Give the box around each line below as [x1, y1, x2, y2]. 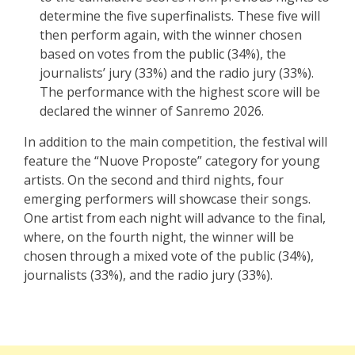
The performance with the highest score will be [40, 83, 320, 101]
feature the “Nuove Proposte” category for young [24, 152, 320, 170]
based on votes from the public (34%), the [40, 45, 286, 63]
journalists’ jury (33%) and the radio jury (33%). [40, 64, 314, 82]
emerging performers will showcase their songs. [24, 190, 311, 208]
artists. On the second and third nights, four [24, 171, 284, 189]
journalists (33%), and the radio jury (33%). [24, 266, 273, 284]
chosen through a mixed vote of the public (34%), [24, 247, 314, 265]
